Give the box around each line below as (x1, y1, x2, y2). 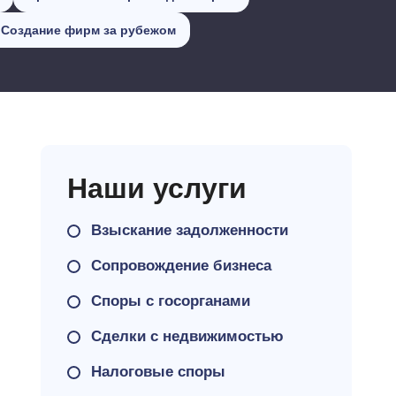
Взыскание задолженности (90, 222, 288, 239)
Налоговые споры (90, 363, 225, 380)
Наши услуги (66, 172, 247, 204)
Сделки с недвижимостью (90, 328, 284, 345)
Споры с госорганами (90, 293, 250, 309)
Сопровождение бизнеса (90, 257, 271, 274)
